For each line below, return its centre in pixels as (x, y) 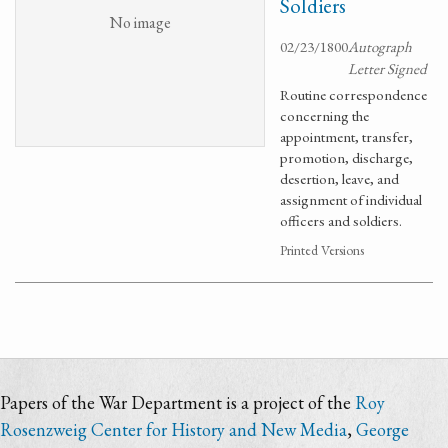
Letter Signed (387, 68)
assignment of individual (351, 199)
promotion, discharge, (346, 157)
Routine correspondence (353, 94)
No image (140, 22)
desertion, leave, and (339, 178)
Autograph (380, 46)
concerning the (324, 115)
